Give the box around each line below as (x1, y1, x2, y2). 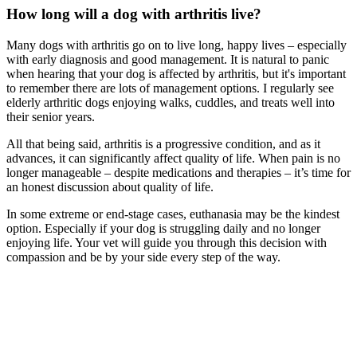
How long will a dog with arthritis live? (6, 6, 261, 23)
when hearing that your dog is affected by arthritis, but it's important (6, 66, 346, 80)
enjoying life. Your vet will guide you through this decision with (6, 235, 327, 249)
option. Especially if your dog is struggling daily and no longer (6, 221, 320, 235)
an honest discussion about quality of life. (6, 179, 214, 194)
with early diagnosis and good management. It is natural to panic (6, 52, 329, 66)
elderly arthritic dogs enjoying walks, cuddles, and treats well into (6, 95, 335, 109)
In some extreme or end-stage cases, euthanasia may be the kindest (6, 206, 339, 221)
